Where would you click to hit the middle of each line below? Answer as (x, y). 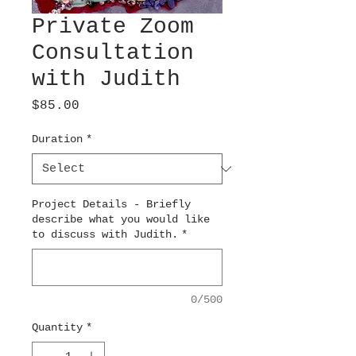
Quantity (57, 327)
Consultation (113, 53)
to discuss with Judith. (105, 234)
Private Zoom (113, 27)
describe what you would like (121, 219)
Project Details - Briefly (111, 204)
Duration (57, 139)
